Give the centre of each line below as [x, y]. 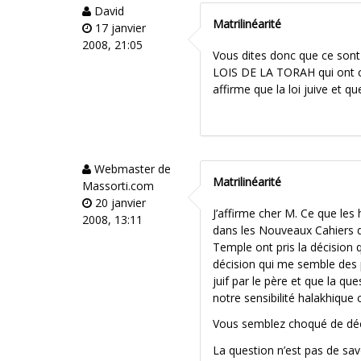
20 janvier [119, 203]
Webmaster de [131, 169]
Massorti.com [118, 186]
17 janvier [119, 28]
